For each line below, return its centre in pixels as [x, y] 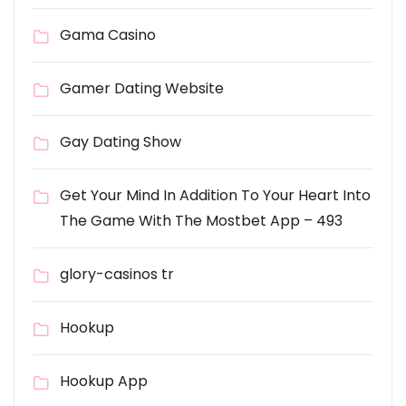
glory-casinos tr [117, 274]
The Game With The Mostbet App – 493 [201, 221]
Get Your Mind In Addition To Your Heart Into [215, 195]
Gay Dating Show [121, 142]
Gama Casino [108, 35]
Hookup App [104, 381]
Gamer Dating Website [142, 88]
